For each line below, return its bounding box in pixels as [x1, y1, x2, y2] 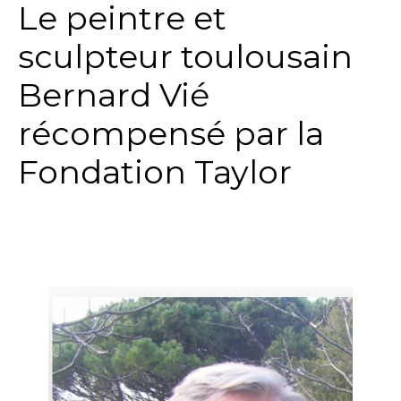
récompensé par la [18, 114, 324, 154]
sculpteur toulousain [18, 37, 353, 77]
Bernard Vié [18, 75, 209, 115]
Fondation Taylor [18, 152, 292, 192]
